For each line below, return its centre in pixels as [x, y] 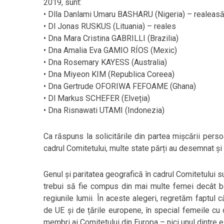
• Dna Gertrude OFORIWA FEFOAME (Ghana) [120, 86]
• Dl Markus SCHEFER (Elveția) [97, 98]
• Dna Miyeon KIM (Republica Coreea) [109, 74]
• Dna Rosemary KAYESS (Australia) [105, 62]
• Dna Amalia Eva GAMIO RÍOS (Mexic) [110, 50]
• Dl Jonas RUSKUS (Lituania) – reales [110, 26]
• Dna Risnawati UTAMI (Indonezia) [104, 110]
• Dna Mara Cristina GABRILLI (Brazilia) [111, 38]
